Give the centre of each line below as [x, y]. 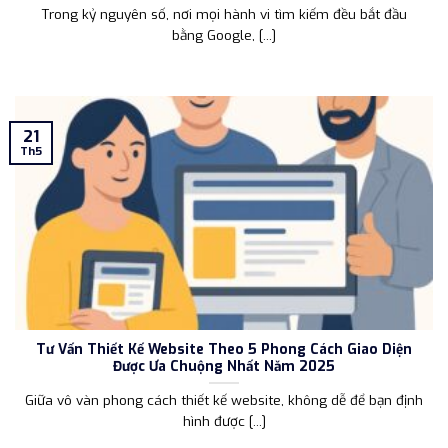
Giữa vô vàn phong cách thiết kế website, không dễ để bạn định [224, 400]
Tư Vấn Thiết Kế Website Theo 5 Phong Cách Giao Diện [224, 348]
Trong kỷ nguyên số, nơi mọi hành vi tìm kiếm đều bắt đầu [224, 13]
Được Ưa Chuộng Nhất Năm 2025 [224, 365]
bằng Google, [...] [224, 34]
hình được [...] [224, 421]
